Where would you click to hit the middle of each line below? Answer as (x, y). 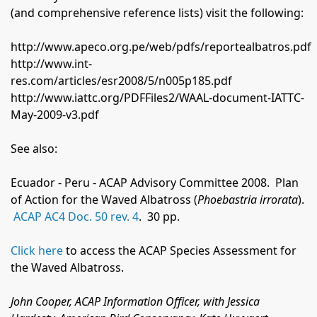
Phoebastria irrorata (248, 200)
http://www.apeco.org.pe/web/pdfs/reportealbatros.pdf (161, 47)
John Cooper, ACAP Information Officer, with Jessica (135, 302)
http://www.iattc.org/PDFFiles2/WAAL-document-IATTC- (157, 98)
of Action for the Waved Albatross (101, 200)
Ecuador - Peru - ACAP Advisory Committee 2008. (142, 183)
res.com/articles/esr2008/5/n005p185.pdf (121, 81)
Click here (37, 251)
